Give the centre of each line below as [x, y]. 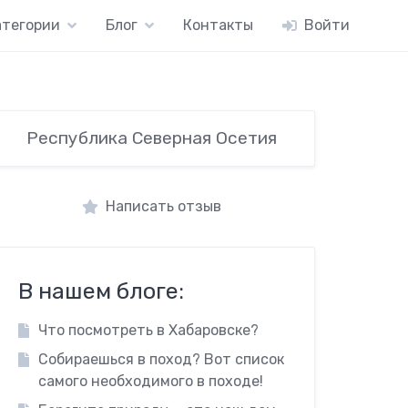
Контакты [218, 25]
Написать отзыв [164, 206]
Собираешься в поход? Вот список [161, 359]
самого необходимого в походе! [150, 381]
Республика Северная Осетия [152, 138]
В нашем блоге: [102, 291]
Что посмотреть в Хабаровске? [148, 330]
